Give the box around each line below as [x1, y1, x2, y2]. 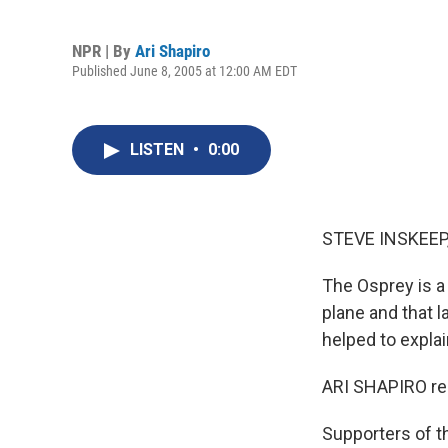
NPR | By [72, 40, 135, 61]
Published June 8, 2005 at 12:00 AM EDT [72, 62, 297, 79]
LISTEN [130, 140, 188, 159]
